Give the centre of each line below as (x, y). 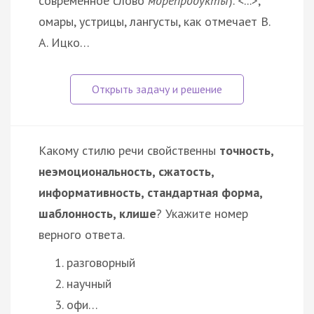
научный (89, 283)
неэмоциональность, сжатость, (126, 171)
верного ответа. (82, 234)
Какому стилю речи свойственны (129, 150)
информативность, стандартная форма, (150, 192)
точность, (246, 150)
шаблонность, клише (97, 213)
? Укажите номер (202, 213)
